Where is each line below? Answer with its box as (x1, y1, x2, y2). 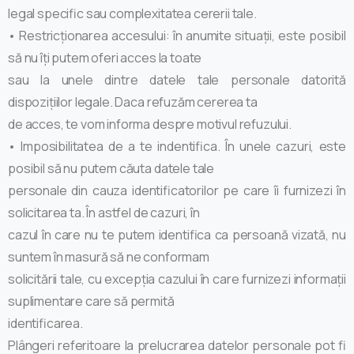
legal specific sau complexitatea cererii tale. (8, 4, 257, 22)
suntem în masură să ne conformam (8, 247, 209, 265)
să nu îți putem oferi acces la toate (8, 48, 202, 66)
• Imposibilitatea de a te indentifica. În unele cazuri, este (8, 137, 346, 155)
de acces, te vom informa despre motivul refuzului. (8, 115, 292, 133)
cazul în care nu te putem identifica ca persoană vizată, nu (8, 225, 346, 243)
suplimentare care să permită (8, 292, 175, 310)
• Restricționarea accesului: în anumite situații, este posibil (8, 26, 346, 44)
